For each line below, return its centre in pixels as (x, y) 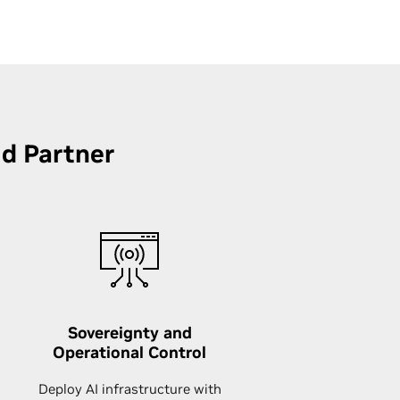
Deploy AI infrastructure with (129, 389)
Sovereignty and (129, 333)
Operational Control (129, 352)
